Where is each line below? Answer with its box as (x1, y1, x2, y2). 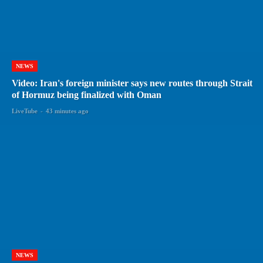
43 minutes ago (46, 107, 89, 114)
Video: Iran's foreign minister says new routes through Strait (12, 77, 252, 88)
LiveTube (12, 107, 38, 114)
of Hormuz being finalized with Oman (12, 89, 161, 100)
